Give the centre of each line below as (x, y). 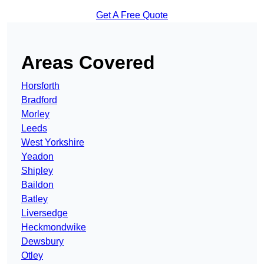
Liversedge (44, 213)
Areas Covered (88, 63)
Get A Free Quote (132, 15)
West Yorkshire (53, 143)
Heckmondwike (54, 227)
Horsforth (40, 86)
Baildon (37, 185)
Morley (35, 114)
